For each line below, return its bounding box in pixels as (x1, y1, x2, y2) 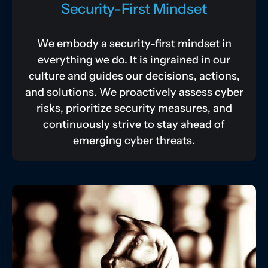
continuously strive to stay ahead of (43, 118, 225, 132)
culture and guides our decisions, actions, (28, 69, 240, 83)
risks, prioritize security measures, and (36, 102, 232, 115)
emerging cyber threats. (73, 134, 195, 148)
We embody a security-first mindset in (36, 37, 232, 51)
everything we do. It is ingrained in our (38, 53, 230, 67)
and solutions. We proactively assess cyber (25, 86, 243, 99)
